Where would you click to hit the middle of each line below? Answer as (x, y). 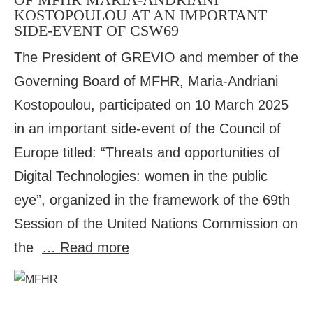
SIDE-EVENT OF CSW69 (96, 30)
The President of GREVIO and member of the (156, 57)
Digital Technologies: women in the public (141, 176)
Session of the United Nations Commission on (156, 224)
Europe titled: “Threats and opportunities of (147, 152)
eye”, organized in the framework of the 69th (152, 200)
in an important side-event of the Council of (147, 129)
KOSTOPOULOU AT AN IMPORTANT (140, 15)
